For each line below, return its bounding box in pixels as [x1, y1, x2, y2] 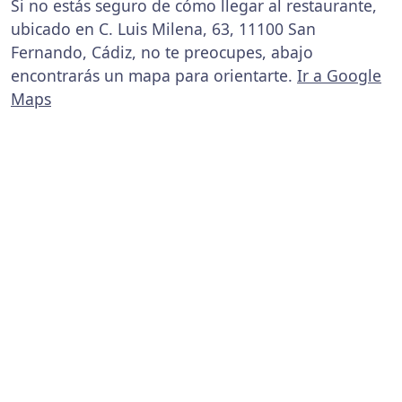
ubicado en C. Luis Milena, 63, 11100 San [11, 18, 316, 39]
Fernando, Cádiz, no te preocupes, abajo [11, 41, 313, 63]
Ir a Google [297, 65, 381, 86]
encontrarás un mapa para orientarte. [11, 65, 297, 86]
